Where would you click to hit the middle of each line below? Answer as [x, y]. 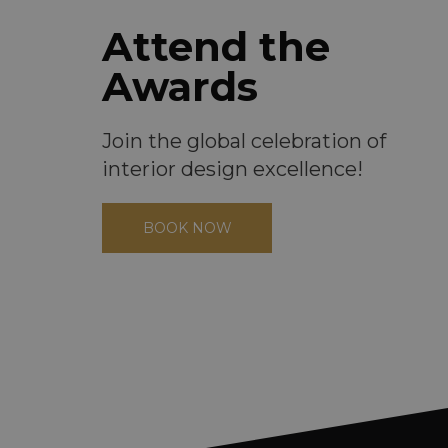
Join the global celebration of [244, 140]
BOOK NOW [187, 227]
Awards [180, 86]
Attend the [216, 46]
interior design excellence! [232, 168]
